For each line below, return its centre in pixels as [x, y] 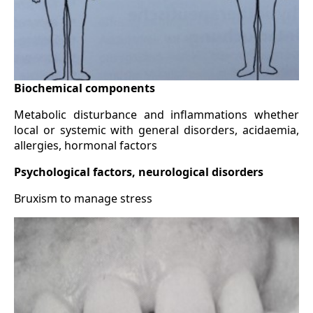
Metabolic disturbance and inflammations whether [156, 115]
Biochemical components [85, 88]
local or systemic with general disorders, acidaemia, [156, 130]
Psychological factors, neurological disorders [139, 172]
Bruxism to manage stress [83, 199]
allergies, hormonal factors [86, 146]
